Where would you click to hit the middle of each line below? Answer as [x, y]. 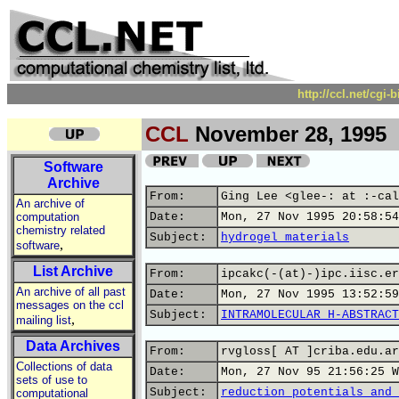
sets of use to [52, 380]
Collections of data [64, 366]
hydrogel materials [285, 237]
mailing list [44, 320]
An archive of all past [71, 292]
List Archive [73, 271]
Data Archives [73, 346]
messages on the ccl [70, 305]
